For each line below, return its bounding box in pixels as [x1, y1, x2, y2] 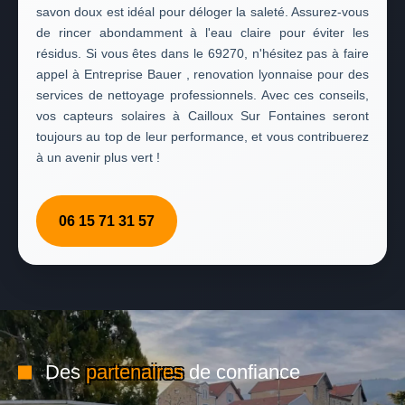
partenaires [86, 361, 184, 383]
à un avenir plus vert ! [36, 150, 160, 165]
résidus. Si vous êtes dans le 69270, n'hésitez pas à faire [36, 46, 369, 61]
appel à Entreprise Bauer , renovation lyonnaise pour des [36, 67, 369, 81]
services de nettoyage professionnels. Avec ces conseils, [36, 88, 369, 102]
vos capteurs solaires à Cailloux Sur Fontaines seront [36, 108, 369, 123]
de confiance [184, 361, 300, 383]
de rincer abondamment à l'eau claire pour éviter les [36, 25, 369, 40]
